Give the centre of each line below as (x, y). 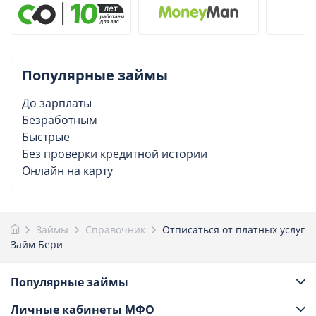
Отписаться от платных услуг (233, 229)
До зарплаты (57, 103)
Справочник (115, 229)
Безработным (60, 120)
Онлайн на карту (67, 170)
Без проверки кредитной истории (115, 153)
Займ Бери (37, 244)
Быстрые (46, 136)
